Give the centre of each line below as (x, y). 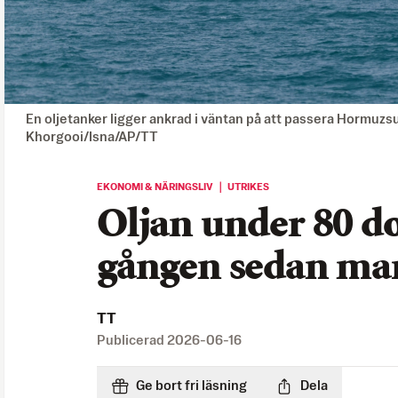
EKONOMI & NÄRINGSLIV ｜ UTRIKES (183, 187)
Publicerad (132, 340)
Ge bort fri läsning (191, 386)
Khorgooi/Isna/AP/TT (92, 137)
